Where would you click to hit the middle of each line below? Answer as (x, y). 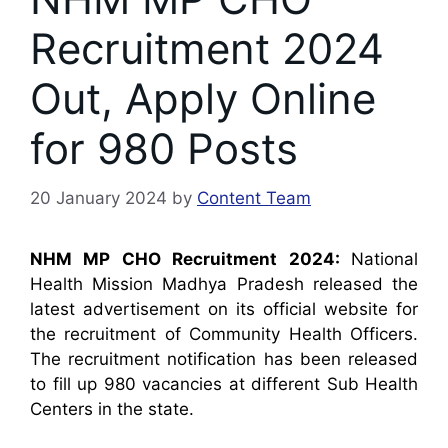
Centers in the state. (112, 408)
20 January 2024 (98, 197)
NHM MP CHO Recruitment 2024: (190, 258)
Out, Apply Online (203, 99)
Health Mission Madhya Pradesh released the (224, 283)
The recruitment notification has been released (224, 358)
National (384, 258)
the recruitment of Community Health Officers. (224, 333)
